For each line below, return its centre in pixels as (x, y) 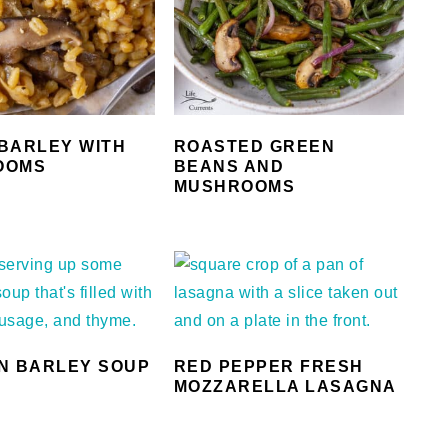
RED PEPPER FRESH (268, 366)
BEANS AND (229, 166)
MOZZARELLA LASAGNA (285, 386)
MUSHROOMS (234, 186)
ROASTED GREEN (254, 146)
